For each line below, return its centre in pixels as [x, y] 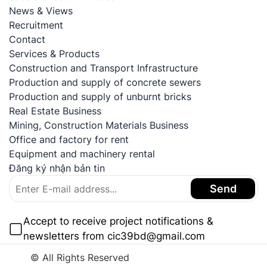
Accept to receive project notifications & [118, 221]
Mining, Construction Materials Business [99, 125]
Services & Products [54, 54]
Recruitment [36, 25]
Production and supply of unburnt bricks [100, 97]
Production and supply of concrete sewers [105, 83]
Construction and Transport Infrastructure [103, 68]
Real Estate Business [55, 111]
